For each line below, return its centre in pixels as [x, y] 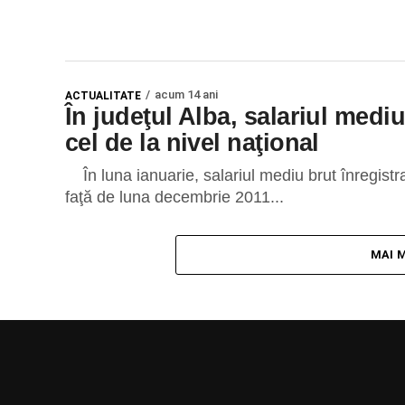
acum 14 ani [186, 94]
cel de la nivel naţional [192, 142]
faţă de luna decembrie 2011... [174, 197]
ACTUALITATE [103, 96]
